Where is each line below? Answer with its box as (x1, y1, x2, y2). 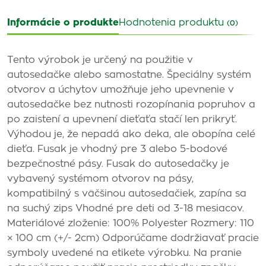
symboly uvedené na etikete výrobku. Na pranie (7, 248, 242, 258)
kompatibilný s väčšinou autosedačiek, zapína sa (7, 189, 246, 198)
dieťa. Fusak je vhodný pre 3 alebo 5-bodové (7, 144, 227, 154)
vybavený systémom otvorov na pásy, (7, 174, 194, 183)
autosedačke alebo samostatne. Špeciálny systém (7, 70, 251, 80)
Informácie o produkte (7, 18, 119, 27)
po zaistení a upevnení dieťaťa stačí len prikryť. (7, 115, 237, 124)
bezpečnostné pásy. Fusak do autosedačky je (7, 159, 229, 169)
